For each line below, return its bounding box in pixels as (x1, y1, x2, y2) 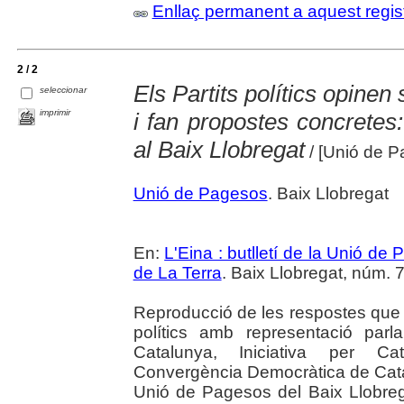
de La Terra (133, 263, 222, 282)
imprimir (40, 106, 71, 117)
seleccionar (40, 84, 87, 95)
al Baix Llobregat (133, 136, 305, 163)
